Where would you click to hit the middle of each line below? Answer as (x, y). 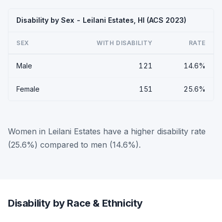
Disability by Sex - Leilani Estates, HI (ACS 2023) (101, 20)
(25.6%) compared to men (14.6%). (74, 145)
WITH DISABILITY (125, 43)
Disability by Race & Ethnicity (75, 203)
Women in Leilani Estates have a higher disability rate (107, 131)
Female (28, 89)
